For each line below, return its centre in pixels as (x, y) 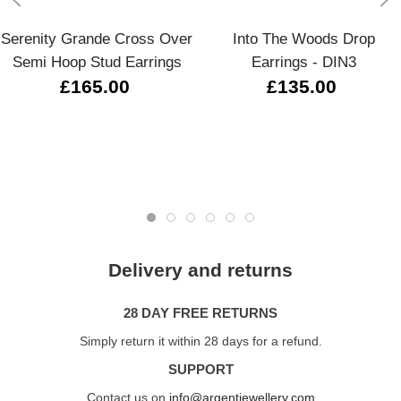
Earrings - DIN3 (304, 62)
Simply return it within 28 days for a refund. (200, 341)
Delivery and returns (200, 271)
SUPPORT (200, 370)
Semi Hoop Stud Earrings (97, 62)
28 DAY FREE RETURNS (200, 313)
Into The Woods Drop (304, 39)
